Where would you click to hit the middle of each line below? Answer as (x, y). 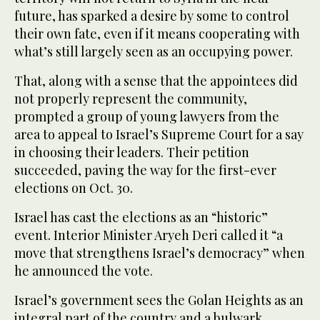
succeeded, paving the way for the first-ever (145, 170)
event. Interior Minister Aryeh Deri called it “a (149, 235)
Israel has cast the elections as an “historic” (141, 217)
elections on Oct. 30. (74, 187)
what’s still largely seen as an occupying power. (154, 51)
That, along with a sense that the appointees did (156, 80)
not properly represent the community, (131, 98)
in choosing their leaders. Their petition (132, 152)
